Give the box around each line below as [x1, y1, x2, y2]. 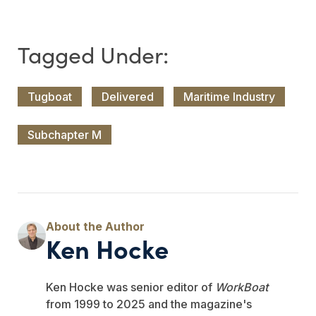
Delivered [102, 89, 154, 104]
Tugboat [28, 89, 72, 104]
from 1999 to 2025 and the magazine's [46, 296, 252, 311]
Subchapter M [28, 127, 102, 142]
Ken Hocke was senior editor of [46, 279, 215, 294]
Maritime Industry [183, 89, 275, 104]
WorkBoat [215, 279, 268, 294]
